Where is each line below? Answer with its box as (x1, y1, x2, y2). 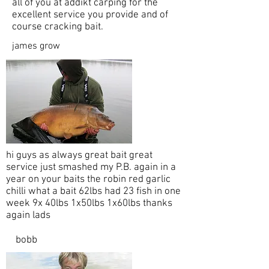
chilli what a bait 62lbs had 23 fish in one (6, 186, 181, 198)
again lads (6, 210, 53, 222)
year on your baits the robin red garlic (6, 174, 171, 186)
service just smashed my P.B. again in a (6, 162, 176, 174)
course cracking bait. (12, 21, 106, 34)
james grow (12, 40, 60, 53)
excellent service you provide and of (12, 9, 168, 22)
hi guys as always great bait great (6, 150, 153, 162)
